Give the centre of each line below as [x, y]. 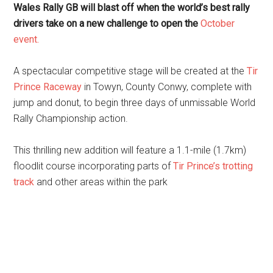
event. [27, 39]
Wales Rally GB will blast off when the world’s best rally [132, 7]
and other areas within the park [101, 182]
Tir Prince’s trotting [213, 166]
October [218, 23]
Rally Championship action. [71, 118]
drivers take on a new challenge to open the [107, 23]
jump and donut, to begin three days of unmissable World [135, 102]
